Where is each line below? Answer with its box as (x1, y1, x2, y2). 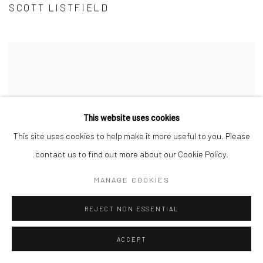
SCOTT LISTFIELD (9, 1, 109, 14)
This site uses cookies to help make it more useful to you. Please (13, 130, 250, 141)
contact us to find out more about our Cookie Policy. (35, 149, 228, 159)
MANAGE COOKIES (93, 174, 170, 184)
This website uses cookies (83, 112, 180, 123)
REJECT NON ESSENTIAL (85, 205, 178, 213)
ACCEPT (116, 235, 147, 243)
